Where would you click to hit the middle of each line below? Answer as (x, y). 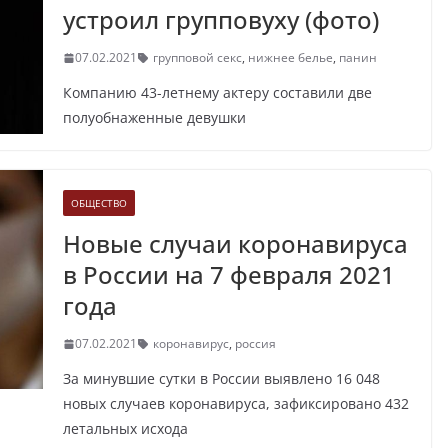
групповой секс (197, 58)
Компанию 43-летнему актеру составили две (217, 93)
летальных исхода (125, 429)
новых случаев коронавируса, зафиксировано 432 (235, 404)
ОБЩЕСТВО (98, 203)
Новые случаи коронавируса (235, 244)
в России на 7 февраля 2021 (228, 275)
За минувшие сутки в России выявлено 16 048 (221, 379)
